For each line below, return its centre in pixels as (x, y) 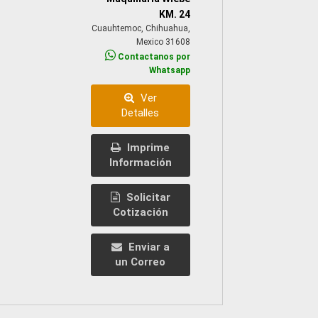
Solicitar (147, 197)
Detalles (141, 113)
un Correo (141, 262)
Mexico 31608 (163, 42)
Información (140, 162)
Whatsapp (169, 70)
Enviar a (147, 247)
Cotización (140, 212)
